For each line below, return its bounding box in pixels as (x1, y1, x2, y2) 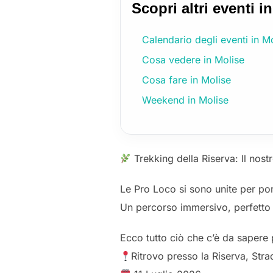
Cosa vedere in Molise (142, 53, 245, 66)
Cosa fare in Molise (142, 73, 232, 86)
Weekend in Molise (142, 94, 229, 107)
